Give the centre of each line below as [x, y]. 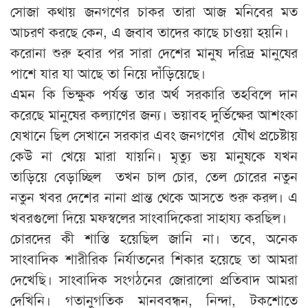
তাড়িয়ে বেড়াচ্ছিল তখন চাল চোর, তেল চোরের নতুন [154, 176]
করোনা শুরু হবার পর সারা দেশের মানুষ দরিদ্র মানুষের [154, 52]
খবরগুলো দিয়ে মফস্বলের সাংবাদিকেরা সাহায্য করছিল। [148, 217]
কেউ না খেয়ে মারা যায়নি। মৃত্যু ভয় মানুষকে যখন [154, 155]
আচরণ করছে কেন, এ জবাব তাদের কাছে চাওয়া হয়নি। [150, 32]
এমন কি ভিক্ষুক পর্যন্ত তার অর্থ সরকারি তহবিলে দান [154, 93]
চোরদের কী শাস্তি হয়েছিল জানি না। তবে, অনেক [154, 238]
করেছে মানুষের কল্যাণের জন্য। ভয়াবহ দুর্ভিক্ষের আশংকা [154, 114]
